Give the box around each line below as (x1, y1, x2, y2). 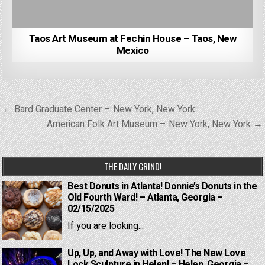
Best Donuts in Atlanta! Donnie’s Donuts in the (67, 179, 257, 194)
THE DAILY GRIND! (104, 160, 161, 173)
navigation (2, 114, 82, 139)
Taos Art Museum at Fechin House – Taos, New (28, 31, 237, 47)
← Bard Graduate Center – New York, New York (2, 102, 196, 117)
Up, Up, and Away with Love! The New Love (67, 246, 246, 261)
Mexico (116, 43, 149, 59)
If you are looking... (67, 219, 144, 234)
